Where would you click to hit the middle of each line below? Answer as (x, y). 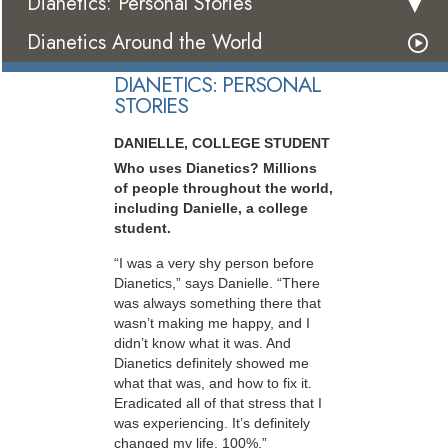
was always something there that (217, 302)
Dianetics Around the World (144, 43)
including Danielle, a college (211, 208)
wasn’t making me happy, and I (212, 322)
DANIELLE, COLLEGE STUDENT (222, 143)
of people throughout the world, (223, 188)
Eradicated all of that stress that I (218, 402)
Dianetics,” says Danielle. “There (217, 282)
